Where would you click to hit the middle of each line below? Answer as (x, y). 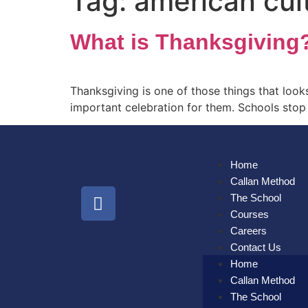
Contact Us (256, 247)
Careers (249, 231)
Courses (250, 214)
